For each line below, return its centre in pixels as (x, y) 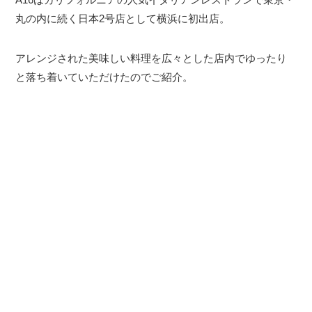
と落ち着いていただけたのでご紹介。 (104, 77)
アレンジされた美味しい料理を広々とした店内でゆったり (151, 58)
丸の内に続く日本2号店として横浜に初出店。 (123, 18)
